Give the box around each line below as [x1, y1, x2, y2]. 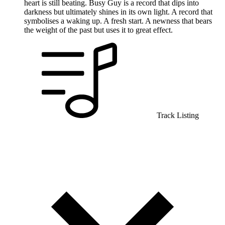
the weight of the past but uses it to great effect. [24, 25, 173, 34]
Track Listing [155, 110, 199, 120]
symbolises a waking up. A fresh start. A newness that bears [24, 16, 212, 25]
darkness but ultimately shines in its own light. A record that [24, 7, 212, 16]
